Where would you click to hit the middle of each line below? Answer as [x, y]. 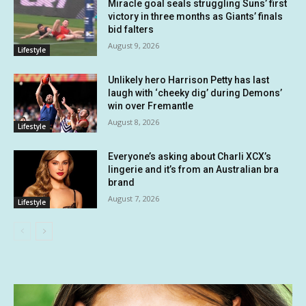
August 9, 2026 [134, 46]
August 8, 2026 [134, 122]
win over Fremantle [151, 106]
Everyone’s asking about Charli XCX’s [190, 156]
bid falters [131, 30]
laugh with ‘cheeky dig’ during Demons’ [195, 93]
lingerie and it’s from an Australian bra [194, 169]
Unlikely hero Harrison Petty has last [189, 80]
